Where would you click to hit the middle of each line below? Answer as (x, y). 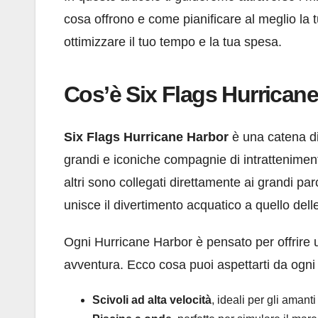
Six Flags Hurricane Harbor (146, 137)
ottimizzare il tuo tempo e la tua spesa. (173, 42)
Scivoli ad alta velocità (152, 300)
